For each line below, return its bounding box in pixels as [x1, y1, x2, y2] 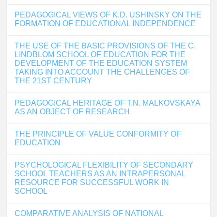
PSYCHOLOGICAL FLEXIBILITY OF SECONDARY [15, 161, 193, 169]
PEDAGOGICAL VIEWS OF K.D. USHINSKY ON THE [15, 11, 201, 19]
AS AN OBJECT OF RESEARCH [15, 108, 130, 116]
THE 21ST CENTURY [15, 77, 92, 85]
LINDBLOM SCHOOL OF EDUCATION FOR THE [15, 50, 186, 59]
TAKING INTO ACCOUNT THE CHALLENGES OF [15, 68, 190, 76]
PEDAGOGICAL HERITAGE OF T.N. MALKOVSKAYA [15, 99, 200, 107]
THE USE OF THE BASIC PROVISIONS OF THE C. [15, 42, 196, 50]
